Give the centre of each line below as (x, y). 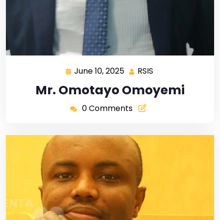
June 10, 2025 (99, 71)
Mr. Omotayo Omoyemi (110, 90)
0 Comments (107, 109)
